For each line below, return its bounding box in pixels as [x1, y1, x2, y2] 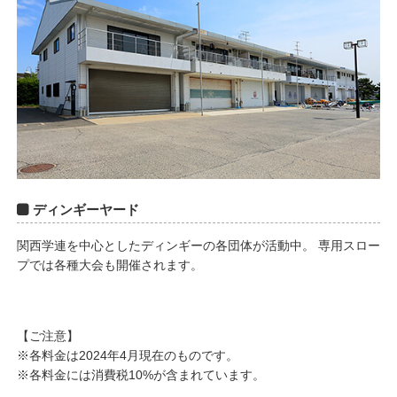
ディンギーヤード [32, 201, 139, 217]
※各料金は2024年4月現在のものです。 [16, 347, 238, 362]
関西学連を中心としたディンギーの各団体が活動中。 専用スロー [16, 237, 380, 253]
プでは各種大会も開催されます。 [16, 257, 203, 272]
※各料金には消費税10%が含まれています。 [16, 367, 265, 382]
